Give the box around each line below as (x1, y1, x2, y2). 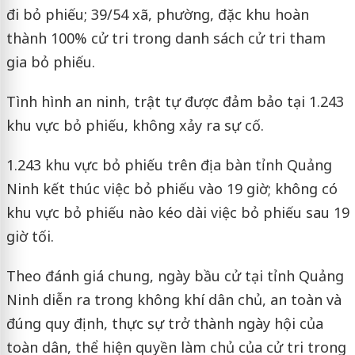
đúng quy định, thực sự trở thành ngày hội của (6, 314, 323, 334)
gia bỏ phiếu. (6, 52, 95, 72)
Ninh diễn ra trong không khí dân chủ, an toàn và (6, 290, 342, 310)
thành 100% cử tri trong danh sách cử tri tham (6, 29, 326, 48)
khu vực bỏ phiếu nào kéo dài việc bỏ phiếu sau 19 (6, 203, 349, 223)
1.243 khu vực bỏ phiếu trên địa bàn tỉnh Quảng (6, 155, 332, 175)
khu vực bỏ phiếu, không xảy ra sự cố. (6, 116, 264, 136)
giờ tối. (6, 227, 54, 246)
